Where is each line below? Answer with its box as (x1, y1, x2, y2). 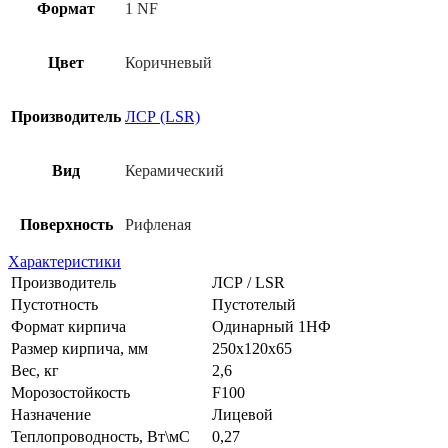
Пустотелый (212, 296, 296, 314)
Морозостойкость (11, 384, 130, 402)
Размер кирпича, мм (11, 340, 148, 358)
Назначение (11, 406, 91, 424)
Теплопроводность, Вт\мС (11, 428, 190, 446)
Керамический (125, 162, 224, 180)
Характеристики (8, 253, 121, 271)
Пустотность (11, 296, 98, 314)
